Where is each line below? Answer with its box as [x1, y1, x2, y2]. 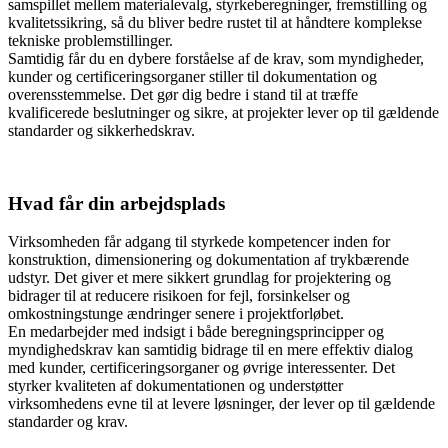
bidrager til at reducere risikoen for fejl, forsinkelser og [8, 287, 350, 305]
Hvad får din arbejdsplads [8, 192, 225, 214]
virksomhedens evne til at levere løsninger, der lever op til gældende [8, 395, 435, 413]
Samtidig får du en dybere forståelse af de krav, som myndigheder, [8, 49, 424, 67]
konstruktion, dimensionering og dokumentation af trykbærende [8, 251, 409, 269]
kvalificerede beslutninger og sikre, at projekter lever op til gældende [8, 103, 439, 121]
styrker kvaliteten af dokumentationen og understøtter [8, 377, 343, 395]
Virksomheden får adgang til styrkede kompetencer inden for [8, 233, 390, 251]
